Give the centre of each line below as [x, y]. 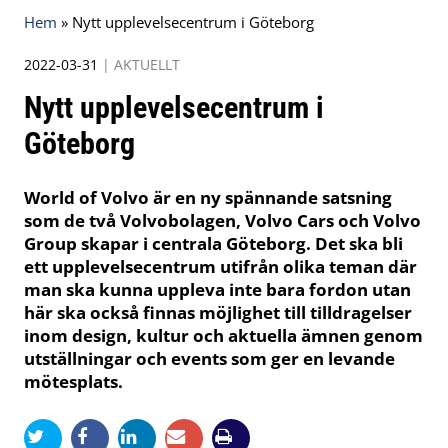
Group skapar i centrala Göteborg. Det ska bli [213, 244]
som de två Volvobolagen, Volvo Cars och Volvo [222, 221]
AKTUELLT [147, 65]
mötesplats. [73, 382]
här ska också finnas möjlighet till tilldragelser [218, 313]
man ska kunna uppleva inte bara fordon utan [217, 290]
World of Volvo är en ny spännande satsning [208, 198]
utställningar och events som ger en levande [209, 359]
